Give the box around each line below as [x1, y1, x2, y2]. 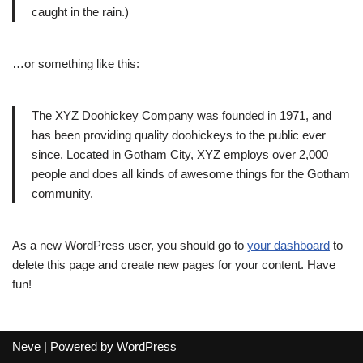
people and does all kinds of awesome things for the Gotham [32, 167, 350, 181]
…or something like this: [12, 57, 139, 70]
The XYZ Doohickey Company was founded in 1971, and [32, 109, 331, 122]
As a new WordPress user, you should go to [12, 238, 247, 252]
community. [32, 186, 93, 200]
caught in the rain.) [32, 5, 129, 19]
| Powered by [41, 340, 117, 353]
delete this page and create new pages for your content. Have [12, 258, 335, 271]
